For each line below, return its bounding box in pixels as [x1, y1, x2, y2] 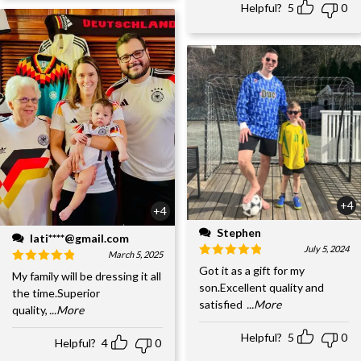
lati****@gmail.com [30, 231, 129, 246]
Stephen [216, 225, 261, 239]
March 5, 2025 [107, 249, 163, 260]
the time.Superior [12, 286, 100, 301]
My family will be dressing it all [12, 269, 161, 284]
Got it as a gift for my [198, 263, 305, 277]
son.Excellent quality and [198, 280, 324, 294]
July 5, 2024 [304, 243, 349, 254]
